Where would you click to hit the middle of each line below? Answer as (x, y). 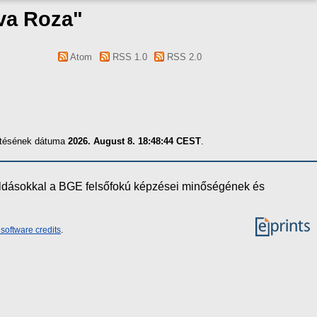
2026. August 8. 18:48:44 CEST (134, 141)
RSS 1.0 (128, 57)
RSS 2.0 (183, 57)
